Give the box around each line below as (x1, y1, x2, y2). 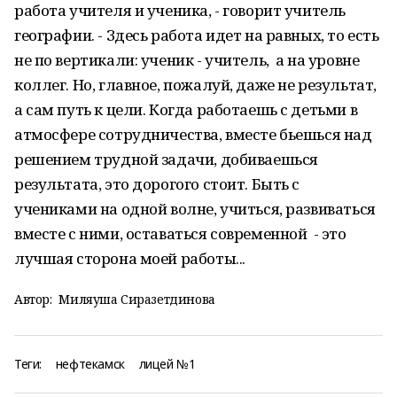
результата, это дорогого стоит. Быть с (14, 174, 300, 194)
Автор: (14, 291, 52, 307)
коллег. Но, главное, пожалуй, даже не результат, (14, 74, 377, 95)
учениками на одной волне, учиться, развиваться (14, 198, 376, 219)
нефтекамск (55, 355, 125, 372)
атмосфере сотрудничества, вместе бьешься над (14, 124, 372, 144)
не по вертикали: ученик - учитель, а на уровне (14, 50, 360, 70)
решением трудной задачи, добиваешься (14, 149, 318, 169)
